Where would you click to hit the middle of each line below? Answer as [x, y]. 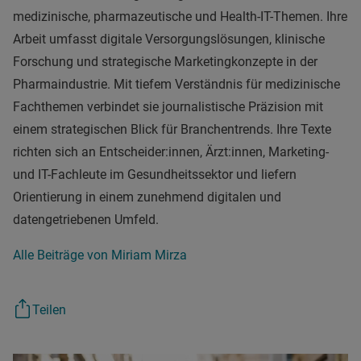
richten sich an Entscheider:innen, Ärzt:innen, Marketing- [171, 152]
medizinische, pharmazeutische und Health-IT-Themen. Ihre [180, 17]
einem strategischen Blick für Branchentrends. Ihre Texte [172, 130]
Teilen [49, 310]
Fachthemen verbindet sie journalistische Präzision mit [168, 107]
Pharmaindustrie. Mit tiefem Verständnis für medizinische [176, 85]
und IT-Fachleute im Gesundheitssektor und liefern [155, 175]
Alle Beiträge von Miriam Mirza [100, 255]
